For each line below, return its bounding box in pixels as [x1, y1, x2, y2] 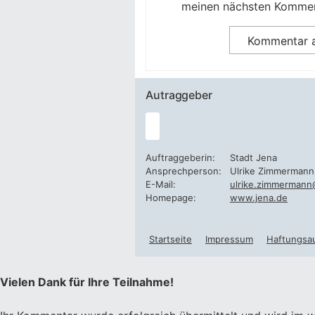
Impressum [205, 233, 253, 245]
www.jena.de [230, 192, 288, 203]
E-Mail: [146, 179, 176, 190]
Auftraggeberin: [146, 152, 215, 163]
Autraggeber [146, 88, 212, 102]
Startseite [149, 233, 192, 245]
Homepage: [146, 192, 196, 203]
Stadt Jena [230, 152, 277, 163]
